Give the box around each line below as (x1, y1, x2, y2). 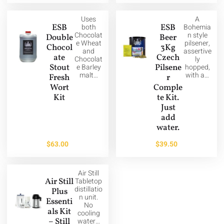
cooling (77, 207, 100, 218)
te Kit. (157, 91, 179, 103)
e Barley (76, 61, 101, 72)
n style (187, 29, 207, 40)
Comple (153, 81, 182, 93)
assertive (183, 45, 211, 56)
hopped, (184, 61, 210, 72)
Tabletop (75, 175, 102, 186)
